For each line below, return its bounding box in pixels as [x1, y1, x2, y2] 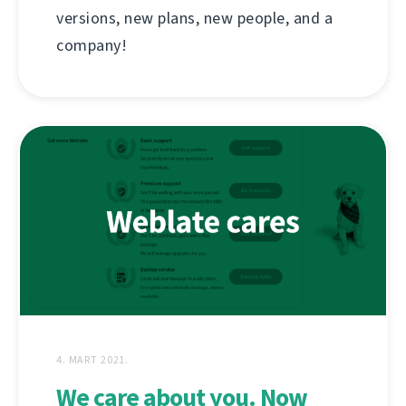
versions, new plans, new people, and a [56, 7, 333, 30]
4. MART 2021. [56, 352, 130, 367]
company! [56, 34, 127, 57]
